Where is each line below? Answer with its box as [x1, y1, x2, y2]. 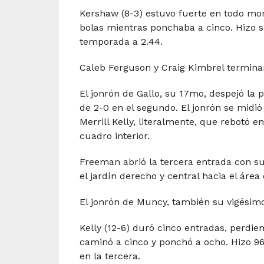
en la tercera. [79, 250, 140, 262]
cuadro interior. [79, 130, 150, 141]
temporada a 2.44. [79, 36, 163, 47]
